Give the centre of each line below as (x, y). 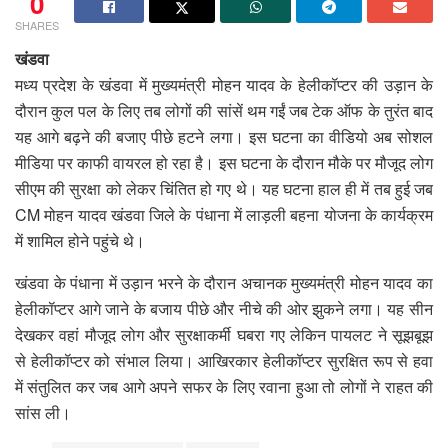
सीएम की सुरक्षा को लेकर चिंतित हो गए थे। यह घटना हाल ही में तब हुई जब (224, 188)
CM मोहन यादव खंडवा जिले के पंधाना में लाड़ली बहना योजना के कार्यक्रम (224, 214)
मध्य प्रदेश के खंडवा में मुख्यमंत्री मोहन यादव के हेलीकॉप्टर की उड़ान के (224, 84)
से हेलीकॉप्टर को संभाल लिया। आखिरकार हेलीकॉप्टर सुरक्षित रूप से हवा (224, 360)
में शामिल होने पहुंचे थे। (80, 240)
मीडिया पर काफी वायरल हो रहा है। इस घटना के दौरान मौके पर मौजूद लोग (224, 162)
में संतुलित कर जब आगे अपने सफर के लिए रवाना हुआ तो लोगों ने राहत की (224, 386)
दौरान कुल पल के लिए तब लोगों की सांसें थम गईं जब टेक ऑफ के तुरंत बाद (224, 110)
